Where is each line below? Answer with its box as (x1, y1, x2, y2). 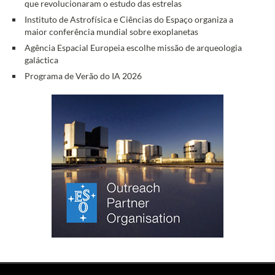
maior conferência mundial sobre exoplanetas (25, 26, 199, 37)
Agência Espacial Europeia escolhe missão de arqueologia (25, 42, 242, 53)
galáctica (25, 54, 59, 65)
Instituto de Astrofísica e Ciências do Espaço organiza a (25, 14, 234, 25)
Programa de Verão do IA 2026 (25, 70, 142, 81)
